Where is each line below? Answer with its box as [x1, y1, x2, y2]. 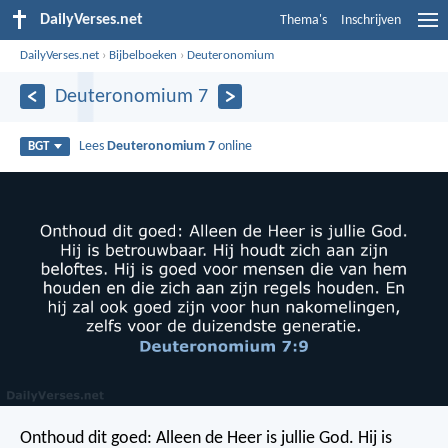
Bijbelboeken [109, 48, 178, 62]
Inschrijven [341, 13, 401, 28]
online [215, 138, 253, 154]
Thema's [280, 13, 327, 28]
